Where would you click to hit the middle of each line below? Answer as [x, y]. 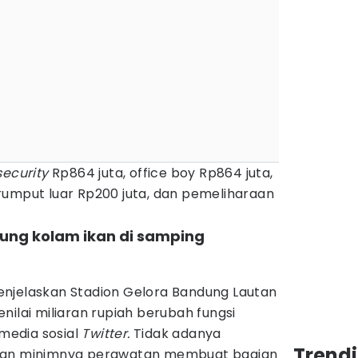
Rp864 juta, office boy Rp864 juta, [161, 173]
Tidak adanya [175, 334]
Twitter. [106, 334]
